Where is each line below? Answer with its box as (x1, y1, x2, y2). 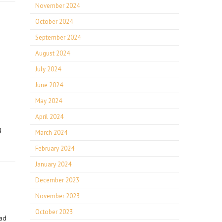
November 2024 (35, 1, 80, 10)
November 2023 (35, 192, 80, 200)
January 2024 (35, 160, 71, 168)
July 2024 (35, 65, 61, 73)
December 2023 (35, 176, 79, 184)
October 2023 (35, 208, 73, 216)
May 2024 (35, 97, 62, 105)
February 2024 (35, 144, 74, 153)
